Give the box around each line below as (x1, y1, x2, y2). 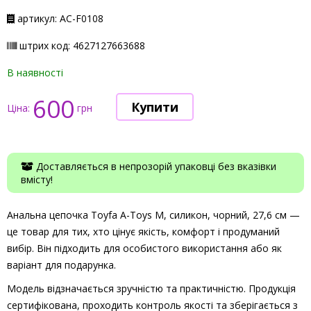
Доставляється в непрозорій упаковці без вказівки (33, 160, 276, 173)
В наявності (7, 66, 63, 79)
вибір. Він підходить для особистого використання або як (7, 242, 282, 255)
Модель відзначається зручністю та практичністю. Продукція (7, 282, 296, 295)
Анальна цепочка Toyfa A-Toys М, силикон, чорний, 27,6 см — (7, 208, 300, 221)
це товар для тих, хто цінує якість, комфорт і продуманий (7, 225, 280, 238)
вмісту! (21, 173, 53, 186)
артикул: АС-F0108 (15, 12, 103, 25)
